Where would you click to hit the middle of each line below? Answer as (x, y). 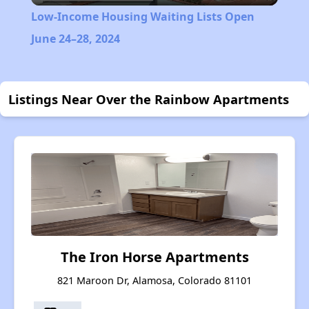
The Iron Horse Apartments (154, 257)
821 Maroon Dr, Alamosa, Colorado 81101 (154, 281)
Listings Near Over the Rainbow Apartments (149, 99)
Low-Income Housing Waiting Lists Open (142, 17)
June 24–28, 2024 (75, 39)
